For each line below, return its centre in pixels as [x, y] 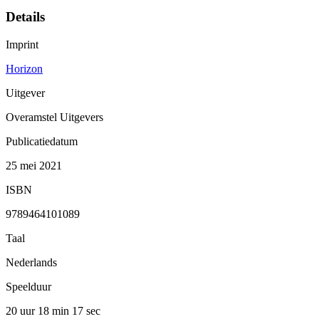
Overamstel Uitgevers [54, 117]
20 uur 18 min [39, 310]
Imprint [22, 44]
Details [25, 17]
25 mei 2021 [34, 165]
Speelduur [28, 286]
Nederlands [31, 262]
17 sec [86, 310]
